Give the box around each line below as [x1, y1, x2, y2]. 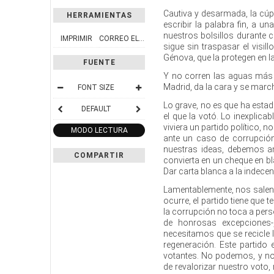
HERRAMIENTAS [66, 10, 132, 20]
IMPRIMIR [60, 34, 92, 43]
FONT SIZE [78, 83, 114, 92]
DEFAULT [81, 104, 111, 113]
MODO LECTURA [70, 125, 128, 135]
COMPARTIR [74, 150, 124, 160]
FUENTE [83, 57, 116, 67]
